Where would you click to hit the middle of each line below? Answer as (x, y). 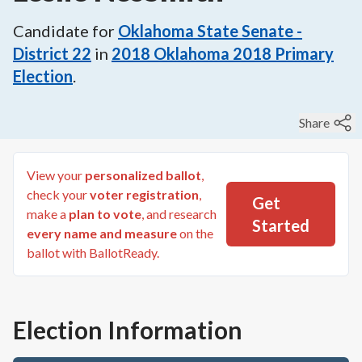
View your (56, 175)
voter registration (144, 194)
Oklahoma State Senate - (210, 31)
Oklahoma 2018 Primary (244, 53)
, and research (179, 214)
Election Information (128, 330)
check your (57, 194)
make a (46, 214)
